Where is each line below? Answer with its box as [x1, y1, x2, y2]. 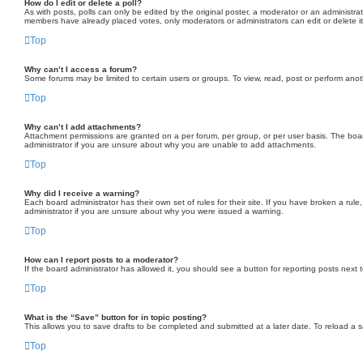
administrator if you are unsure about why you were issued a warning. [24, 207, 284, 216]
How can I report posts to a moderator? [24, 255, 178, 264]
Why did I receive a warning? [24, 189, 139, 198]
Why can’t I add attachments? [24, 122, 141, 131]
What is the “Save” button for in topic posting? [24, 313, 207, 322]
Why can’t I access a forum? [24, 65, 137, 74]
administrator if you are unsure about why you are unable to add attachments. [24, 140, 316, 149]
